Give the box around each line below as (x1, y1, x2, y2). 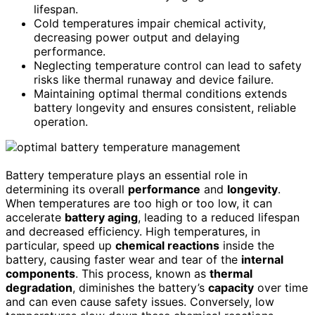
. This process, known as (75, 266, 210, 281)
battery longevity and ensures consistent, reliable (34, 100, 296, 115)
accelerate (6, 210, 65, 224)
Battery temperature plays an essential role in (6, 167, 247, 182)
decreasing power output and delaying (34, 30, 240, 44)
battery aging (65, 210, 138, 224)
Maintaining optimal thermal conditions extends (34, 86, 287, 101)
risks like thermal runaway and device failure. (34, 72, 274, 86)
